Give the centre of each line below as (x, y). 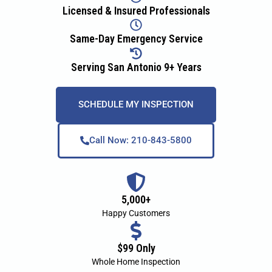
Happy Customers (136, 213)
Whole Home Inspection (136, 262)
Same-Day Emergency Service (136, 39)
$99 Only (136, 248)
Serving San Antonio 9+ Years (136, 67)
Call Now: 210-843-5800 (141, 141)
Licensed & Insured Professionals (136, 10)
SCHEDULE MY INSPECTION (136, 105)
